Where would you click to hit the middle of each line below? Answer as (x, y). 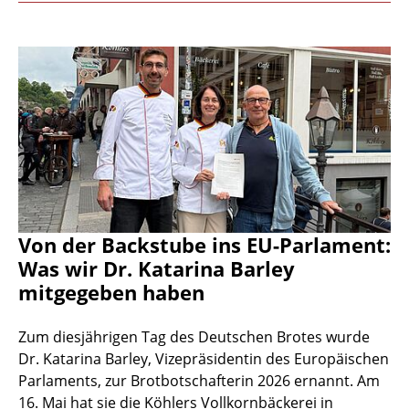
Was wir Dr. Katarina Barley (157, 269)
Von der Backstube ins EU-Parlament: (204, 245)
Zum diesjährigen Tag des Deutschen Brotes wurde (194, 337)
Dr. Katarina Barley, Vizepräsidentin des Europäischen (204, 359)
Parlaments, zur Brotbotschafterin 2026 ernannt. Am (199, 381)
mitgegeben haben (111, 293)
